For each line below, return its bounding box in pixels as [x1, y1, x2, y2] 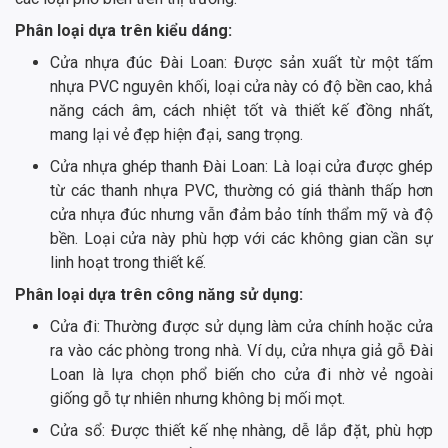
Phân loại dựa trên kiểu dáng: [15, 20, 232, 40]
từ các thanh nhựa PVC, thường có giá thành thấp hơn [50, 180, 433, 200]
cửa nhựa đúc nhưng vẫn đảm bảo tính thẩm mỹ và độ [50, 204, 433, 224]
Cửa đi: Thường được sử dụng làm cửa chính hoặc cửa [50, 316, 433, 336]
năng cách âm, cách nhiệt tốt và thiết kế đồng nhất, [50, 100, 433, 120]
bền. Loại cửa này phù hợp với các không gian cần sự [50, 228, 433, 248]
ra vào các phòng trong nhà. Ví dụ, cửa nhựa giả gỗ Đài [50, 340, 433, 360]
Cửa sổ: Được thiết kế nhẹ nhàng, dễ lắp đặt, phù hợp [50, 420, 433, 440]
